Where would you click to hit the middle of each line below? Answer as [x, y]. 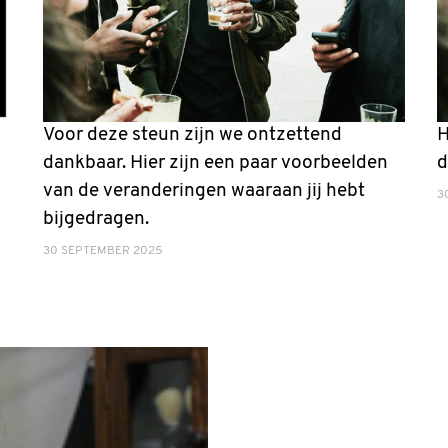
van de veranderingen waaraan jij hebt [203, 191]
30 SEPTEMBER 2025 [102, 250]
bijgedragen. [95, 219]
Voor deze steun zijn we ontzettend [192, 135]
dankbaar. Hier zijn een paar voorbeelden [215, 163]
